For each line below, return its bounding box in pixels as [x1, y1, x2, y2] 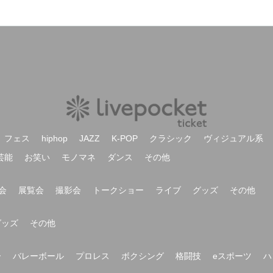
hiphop [41, 133, 68, 143]
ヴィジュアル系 [204, 133, 263, 143]
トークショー [93, 185, 144, 195]
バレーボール [13, 251, 64, 261]
